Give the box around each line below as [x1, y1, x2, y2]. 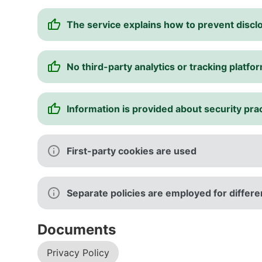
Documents [37, 221, 116, 238]
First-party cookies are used [67, 145, 196, 157]
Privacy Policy [47, 247, 109, 258]
